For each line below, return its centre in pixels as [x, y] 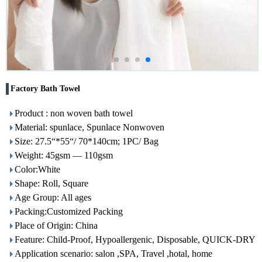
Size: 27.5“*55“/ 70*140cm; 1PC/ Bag [87, 142]
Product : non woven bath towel [74, 113]
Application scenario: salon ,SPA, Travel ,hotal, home [113, 254]
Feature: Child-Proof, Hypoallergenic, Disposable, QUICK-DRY [135, 240]
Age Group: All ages [53, 198]
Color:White [37, 170]
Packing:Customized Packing [69, 212]
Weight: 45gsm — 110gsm [64, 156]
